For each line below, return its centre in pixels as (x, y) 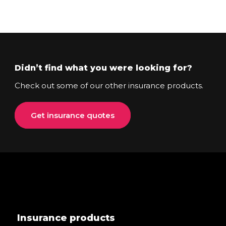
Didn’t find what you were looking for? (104, 68)
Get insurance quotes (73, 116)
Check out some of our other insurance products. (109, 86)
